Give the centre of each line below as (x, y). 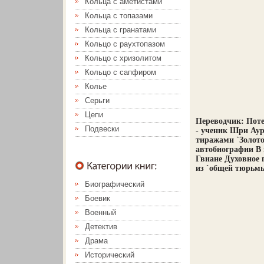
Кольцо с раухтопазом (125, 44)
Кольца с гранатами (121, 30)
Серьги (97, 100)
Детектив (101, 227)
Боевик (98, 198)
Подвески (102, 129)
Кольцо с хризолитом (123, 58)
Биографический (115, 184)
